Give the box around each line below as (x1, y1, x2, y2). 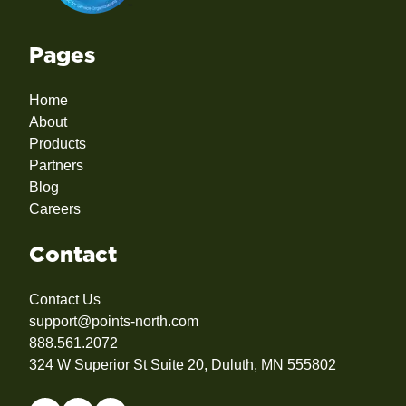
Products (29, 136, 86, 152)
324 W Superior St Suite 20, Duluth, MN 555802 (29, 357, 336, 373)
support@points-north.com (29, 314, 198, 330)
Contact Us (29, 292, 101, 308)
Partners (29, 158, 83, 174)
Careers (29, 201, 81, 217)
